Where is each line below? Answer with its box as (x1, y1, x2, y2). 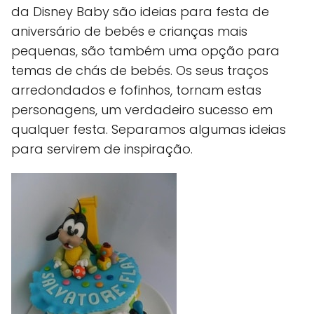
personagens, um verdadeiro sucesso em (11, 101, 273, 118)
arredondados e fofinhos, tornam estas (11, 81, 261, 99)
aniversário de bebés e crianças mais (11, 22, 247, 40)
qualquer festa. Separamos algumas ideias (11, 121, 286, 138)
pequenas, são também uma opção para (11, 42, 280, 60)
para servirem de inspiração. (11, 140, 193, 158)
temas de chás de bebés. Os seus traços (11, 62, 268, 79)
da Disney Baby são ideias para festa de (11, 3, 269, 20)
